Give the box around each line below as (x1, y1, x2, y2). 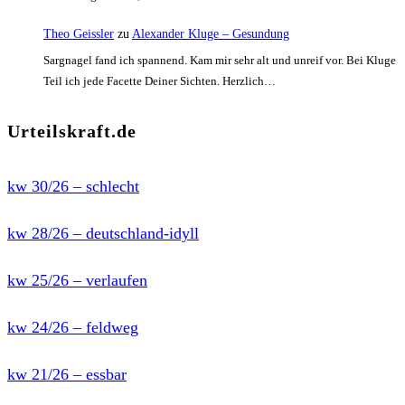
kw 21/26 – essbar (7, 364, 127, 383)
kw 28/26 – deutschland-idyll (7, 223, 199, 242)
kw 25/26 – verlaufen (7, 270, 147, 289)
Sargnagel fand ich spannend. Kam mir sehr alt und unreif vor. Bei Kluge (43, 54, 396, 67)
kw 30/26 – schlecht (7, 176, 139, 195)
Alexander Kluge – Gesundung (132, 26, 289, 42)
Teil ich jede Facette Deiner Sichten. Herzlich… (43, 75, 276, 88)
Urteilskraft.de (7, 121, 137, 142)
